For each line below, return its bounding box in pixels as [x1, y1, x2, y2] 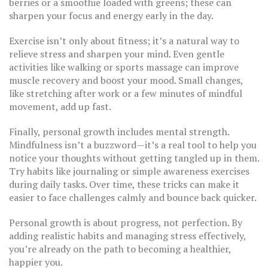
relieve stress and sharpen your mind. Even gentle [9, 47, 224, 60]
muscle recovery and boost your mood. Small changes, [9, 74, 243, 87]
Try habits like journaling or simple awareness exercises [9, 165, 249, 178]
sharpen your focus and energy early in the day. [9, 9, 214, 22]
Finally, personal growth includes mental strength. [9, 125, 229, 138]
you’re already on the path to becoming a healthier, [9, 242, 231, 255]
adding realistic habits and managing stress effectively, [9, 229, 246, 242]
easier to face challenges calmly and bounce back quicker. [9, 191, 257, 204]
